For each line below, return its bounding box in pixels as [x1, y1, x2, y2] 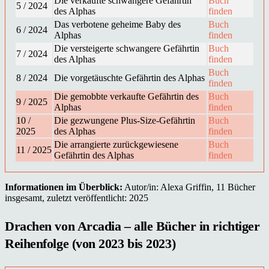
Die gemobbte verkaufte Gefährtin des [54, 91, 199, 102]
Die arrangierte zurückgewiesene [54, 139, 178, 150]
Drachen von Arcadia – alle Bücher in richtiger [5, 218, 260, 234]
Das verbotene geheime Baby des [54, 19, 181, 30]
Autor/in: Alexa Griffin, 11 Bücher [122, 182, 255, 193]
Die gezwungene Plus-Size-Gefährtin [54, 115, 195, 126]
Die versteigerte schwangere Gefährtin [54, 43, 199, 54]
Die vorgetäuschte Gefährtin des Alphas [54, 73, 205, 83]
